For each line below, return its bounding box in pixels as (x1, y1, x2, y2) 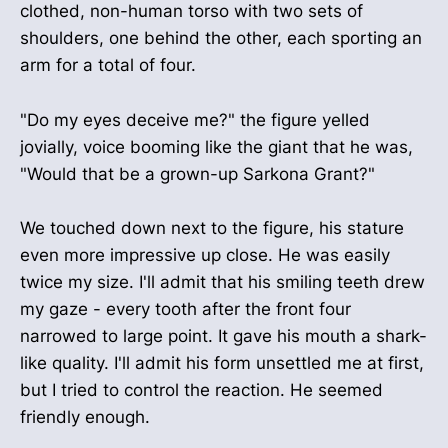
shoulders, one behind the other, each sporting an (20, 28, 422, 49)
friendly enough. (20, 406, 150, 427)
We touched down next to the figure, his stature (20, 217, 404, 238)
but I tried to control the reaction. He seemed (20, 379, 383, 400)
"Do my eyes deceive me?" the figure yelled (20, 109, 370, 130)
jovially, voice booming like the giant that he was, (20, 136, 413, 157)
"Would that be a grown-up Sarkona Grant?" (20, 163, 375, 184)
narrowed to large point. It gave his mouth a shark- (20, 325, 427, 346)
